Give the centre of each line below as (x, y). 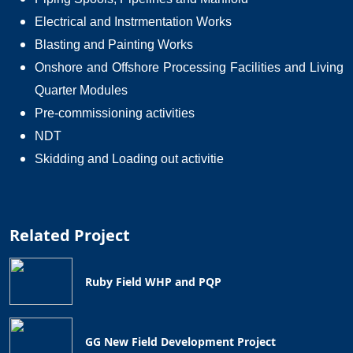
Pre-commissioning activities (115, 113)
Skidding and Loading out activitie (129, 159)
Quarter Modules (81, 90)
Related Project (70, 235)
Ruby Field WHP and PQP (153, 281)
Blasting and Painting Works (114, 45)
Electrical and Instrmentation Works (133, 22)
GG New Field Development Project (180, 341)
